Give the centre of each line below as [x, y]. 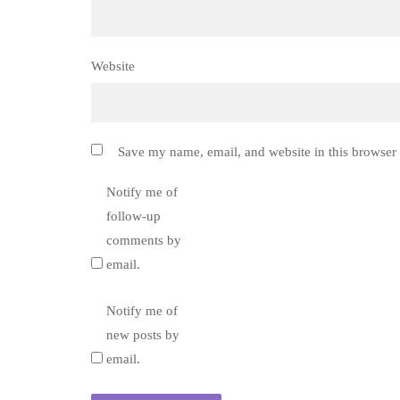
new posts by [143, 335]
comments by [144, 241]
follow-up [133, 217]
